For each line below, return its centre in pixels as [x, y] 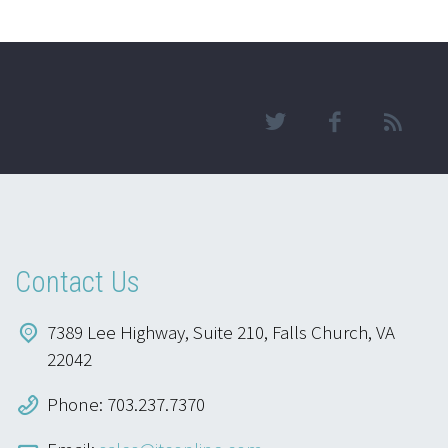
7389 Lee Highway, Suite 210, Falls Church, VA [221, 331]
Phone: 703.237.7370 [126, 403]
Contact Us [77, 282]
